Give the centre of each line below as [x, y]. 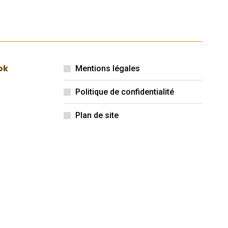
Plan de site [97, 116]
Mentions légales [107, 69]
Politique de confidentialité [124, 92]
